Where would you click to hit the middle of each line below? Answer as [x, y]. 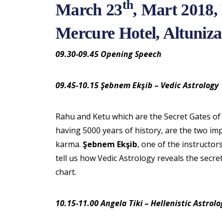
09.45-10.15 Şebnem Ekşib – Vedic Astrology [137, 85]
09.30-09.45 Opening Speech [109, 54]
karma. [69, 144]
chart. [67, 172]
